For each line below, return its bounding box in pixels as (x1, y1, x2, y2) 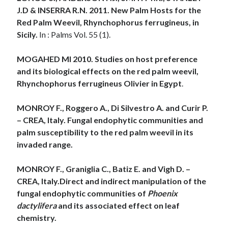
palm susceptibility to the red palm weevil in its (17, 127, 194, 137)
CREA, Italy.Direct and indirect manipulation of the (17, 176, 207, 186)
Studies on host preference (95, 53, 198, 64)
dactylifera (17, 200, 57, 210)
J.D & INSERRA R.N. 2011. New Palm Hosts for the (17, 5, 202, 15)
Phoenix (148, 188, 178, 198)
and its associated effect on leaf (56, 200, 180, 210)
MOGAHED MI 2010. (17, 53, 95, 64)
